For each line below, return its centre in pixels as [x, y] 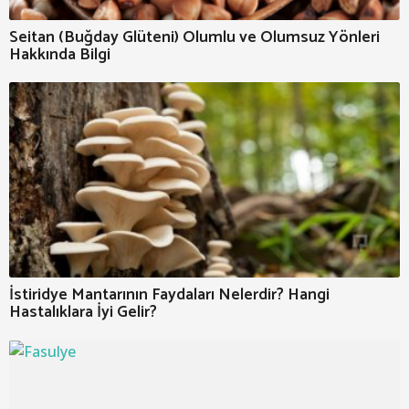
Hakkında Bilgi [60, 55]
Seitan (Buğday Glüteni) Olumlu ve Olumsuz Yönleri [194, 38]
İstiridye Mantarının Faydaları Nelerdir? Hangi [169, 295]
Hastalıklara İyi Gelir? [83, 313]
